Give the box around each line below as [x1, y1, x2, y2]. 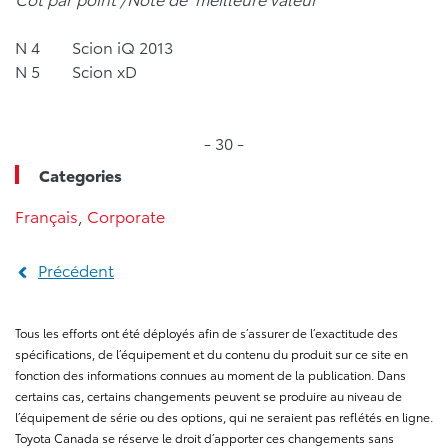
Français [15, 204, 78, 227]
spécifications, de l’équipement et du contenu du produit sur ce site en [15, 345, 408, 362]
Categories [39, 163, 122, 186]
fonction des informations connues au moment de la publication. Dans [15, 366, 406, 383]
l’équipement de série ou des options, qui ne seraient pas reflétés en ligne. [15, 408, 433, 425]
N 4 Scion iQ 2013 [15, 35, 173, 58]
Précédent [38, 258, 114, 281]
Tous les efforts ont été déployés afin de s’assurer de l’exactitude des [15, 324, 398, 341]
